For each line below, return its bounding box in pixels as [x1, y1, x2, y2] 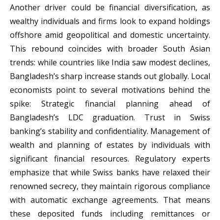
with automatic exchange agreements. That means [10, 194, 210, 206]
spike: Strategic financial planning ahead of [10, 98, 210, 110]
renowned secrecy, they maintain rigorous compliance [10, 181, 210, 192]
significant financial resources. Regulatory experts [10, 153, 210, 165]
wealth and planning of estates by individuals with [10, 139, 210, 151]
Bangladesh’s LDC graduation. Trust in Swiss [10, 112, 210, 123]
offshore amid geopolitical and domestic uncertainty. [10, 29, 210, 41]
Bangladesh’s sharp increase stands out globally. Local [10, 71, 210, 82]
